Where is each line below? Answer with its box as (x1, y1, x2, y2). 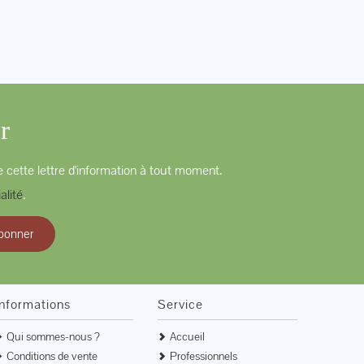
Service (158, 295, 204, 313)
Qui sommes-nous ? (6, 328, 100, 344)
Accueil (170, 328, 206, 344)
